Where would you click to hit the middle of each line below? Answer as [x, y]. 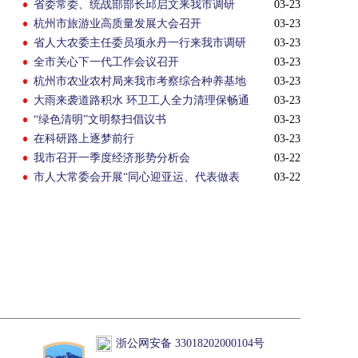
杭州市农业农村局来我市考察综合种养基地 [140, 81]
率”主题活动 [64, 196]
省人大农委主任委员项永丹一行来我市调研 [140, 43]
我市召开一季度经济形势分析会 [112, 158]
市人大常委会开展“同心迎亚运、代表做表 [137, 177]
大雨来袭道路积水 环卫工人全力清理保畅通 [141, 100]
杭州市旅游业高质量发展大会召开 [117, 24]
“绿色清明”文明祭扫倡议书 [100, 119]
